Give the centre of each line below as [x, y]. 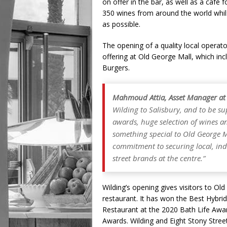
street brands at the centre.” [159, 158]
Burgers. [117, 68]
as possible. [122, 24]
